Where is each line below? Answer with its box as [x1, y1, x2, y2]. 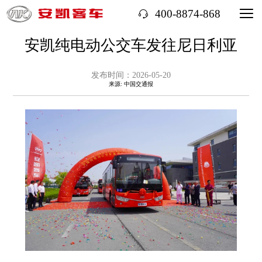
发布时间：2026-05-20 [91, 70, 171, 80]
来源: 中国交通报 [109, 80, 153, 87]
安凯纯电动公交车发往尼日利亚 [25, 36, 237, 54]
